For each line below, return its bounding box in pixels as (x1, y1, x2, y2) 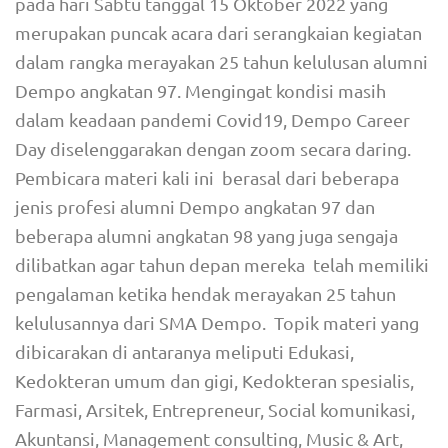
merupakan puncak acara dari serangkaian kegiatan (15, 22, 422, 43)
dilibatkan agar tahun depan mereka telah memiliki (15, 254, 429, 275)
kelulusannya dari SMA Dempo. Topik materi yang (15, 312, 419, 333)
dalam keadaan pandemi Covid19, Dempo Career (15, 109, 410, 130)
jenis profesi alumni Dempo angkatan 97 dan (15, 196, 375, 217)
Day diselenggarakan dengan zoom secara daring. (15, 138, 411, 159)
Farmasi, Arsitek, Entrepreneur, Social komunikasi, (15, 399, 415, 420)
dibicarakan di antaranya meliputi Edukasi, (15, 341, 354, 362)
